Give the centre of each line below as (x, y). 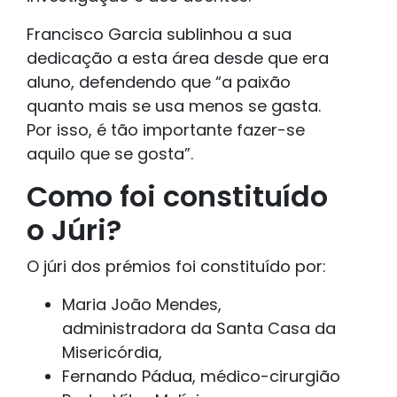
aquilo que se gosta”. (110, 154)
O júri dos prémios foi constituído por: (176, 267)
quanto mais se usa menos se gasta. (174, 106)
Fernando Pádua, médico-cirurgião (201, 377)
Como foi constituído (177, 197)
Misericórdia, (112, 353)
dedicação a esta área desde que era (178, 58)
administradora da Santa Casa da (199, 329)
